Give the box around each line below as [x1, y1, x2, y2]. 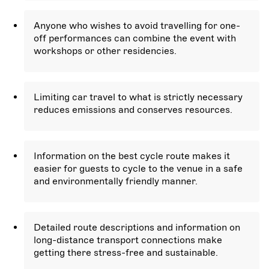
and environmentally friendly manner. [34, 175, 198, 187]
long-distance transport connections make [34, 234, 222, 246]
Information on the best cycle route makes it [34, 150, 230, 162]
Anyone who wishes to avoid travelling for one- [34, 19, 240, 32]
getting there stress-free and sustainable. [34, 246, 218, 259]
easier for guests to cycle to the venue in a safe [34, 162, 243, 175]
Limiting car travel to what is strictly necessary [34, 91, 243, 103]
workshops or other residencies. [34, 44, 177, 57]
